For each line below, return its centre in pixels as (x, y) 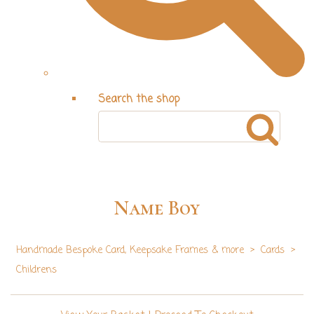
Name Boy (157, 209)
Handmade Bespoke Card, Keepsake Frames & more (130, 251)
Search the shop (139, 99)
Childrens (36, 271)
